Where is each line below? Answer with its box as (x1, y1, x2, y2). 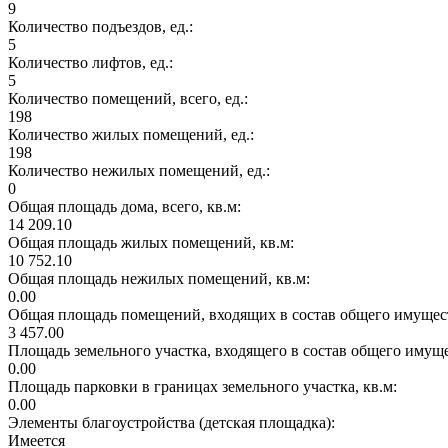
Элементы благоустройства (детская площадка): (8, 413, 339, 431)
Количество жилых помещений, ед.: (8, 125, 258, 143)
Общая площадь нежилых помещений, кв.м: (8, 269, 314, 287)
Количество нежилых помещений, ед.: (8, 161, 274, 179)
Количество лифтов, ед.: (8, 53, 177, 71)
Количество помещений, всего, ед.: (8, 89, 252, 107)
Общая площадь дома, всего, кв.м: (8, 197, 245, 215)
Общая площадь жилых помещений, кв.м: (8, 233, 298, 251)
